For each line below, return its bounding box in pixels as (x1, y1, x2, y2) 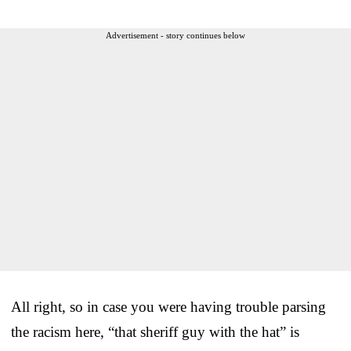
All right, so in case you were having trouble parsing (11, 298, 326, 315)
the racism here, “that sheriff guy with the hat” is (11, 323, 299, 340)
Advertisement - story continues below (106, 30, 245, 40)
